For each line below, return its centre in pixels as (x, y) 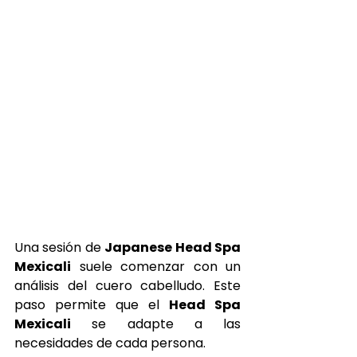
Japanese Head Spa (173, 248)
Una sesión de (60, 248)
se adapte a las (156, 324)
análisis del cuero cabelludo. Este (127, 286)
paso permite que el (92, 305)
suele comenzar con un (156, 267)
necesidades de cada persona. (110, 343)
